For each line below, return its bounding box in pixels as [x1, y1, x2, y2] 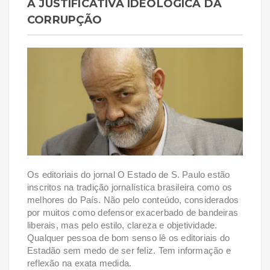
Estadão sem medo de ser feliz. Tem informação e [27, 245, 231, 256]
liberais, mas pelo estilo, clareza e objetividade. [27, 219, 218, 230]
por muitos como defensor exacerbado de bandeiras [27, 207, 239, 218]
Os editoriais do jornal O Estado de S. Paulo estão [27, 169, 230, 180]
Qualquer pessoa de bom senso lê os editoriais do [27, 232, 230, 243]
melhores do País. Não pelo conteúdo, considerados [27, 194, 239, 205]
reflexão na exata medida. [27, 257, 132, 268]
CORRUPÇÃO [27, 13, 102, 27]
